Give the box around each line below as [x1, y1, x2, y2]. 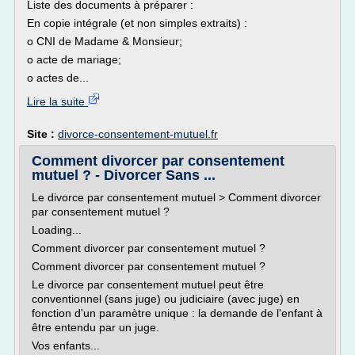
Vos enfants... [32, 339, 100, 352]
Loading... [32, 223, 82, 236]
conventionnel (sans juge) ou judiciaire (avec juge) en [32, 292, 300, 305]
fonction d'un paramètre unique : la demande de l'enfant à [32, 307, 323, 319]
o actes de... [27, 71, 89, 84]
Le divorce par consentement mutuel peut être [32, 278, 264, 291]
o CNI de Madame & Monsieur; [27, 35, 182, 48]
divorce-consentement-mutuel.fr [58, 128, 218, 140]
